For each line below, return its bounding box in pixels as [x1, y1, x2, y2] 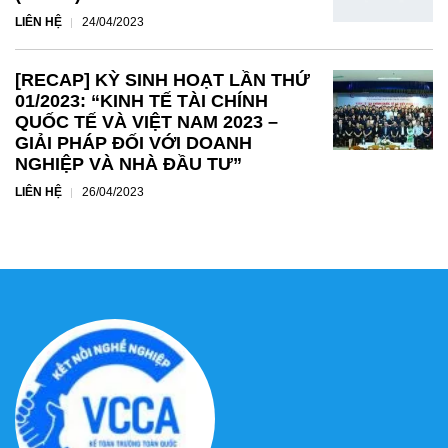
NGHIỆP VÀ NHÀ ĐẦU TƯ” [15, 153, 242, 174]
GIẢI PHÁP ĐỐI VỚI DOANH [15, 132, 252, 153]
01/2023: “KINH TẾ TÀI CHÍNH [15, 90, 268, 111]
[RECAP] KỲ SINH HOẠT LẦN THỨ [15, 69, 310, 90]
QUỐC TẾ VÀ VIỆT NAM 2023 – [15, 111, 278, 132]
